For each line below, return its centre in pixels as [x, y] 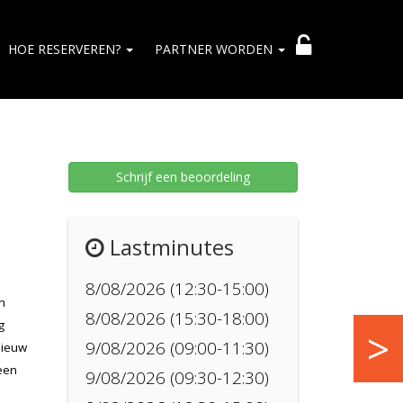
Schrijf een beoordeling [183, 177]
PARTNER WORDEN [215, 49]
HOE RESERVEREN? [66, 49]
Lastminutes [169, 247]
